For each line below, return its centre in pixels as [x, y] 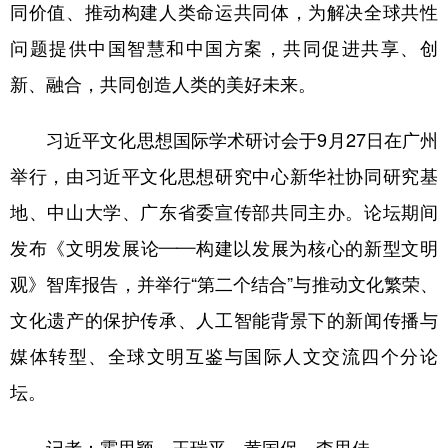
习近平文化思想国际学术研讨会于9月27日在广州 [224, 139]
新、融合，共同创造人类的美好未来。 [163, 83]
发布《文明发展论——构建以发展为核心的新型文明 [224, 247]
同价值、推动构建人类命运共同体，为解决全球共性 [224, 11]
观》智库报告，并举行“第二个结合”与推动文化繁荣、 [224, 283]
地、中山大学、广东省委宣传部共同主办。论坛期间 [224, 211]
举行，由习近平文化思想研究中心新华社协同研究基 [224, 175]
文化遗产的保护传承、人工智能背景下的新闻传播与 [224, 319]
